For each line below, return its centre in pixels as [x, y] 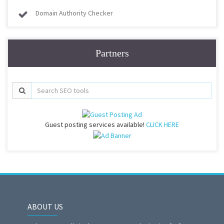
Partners [112, 53]
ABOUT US [45, 206]
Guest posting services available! [95, 125]
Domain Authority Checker [74, 13]
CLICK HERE [162, 125]
